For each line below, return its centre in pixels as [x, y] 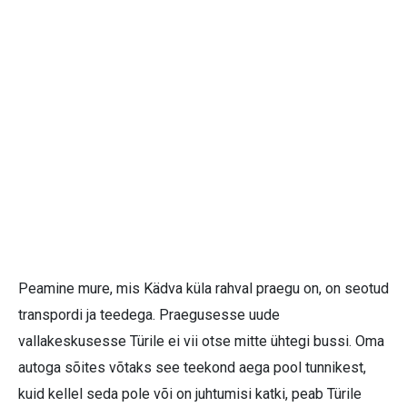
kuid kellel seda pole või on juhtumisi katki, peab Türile [190, 394]
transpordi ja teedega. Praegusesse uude [149, 315]
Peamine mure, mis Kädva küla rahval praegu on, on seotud [203, 289]
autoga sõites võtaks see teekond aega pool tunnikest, [192, 368]
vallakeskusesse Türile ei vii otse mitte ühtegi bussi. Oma [201, 342]
